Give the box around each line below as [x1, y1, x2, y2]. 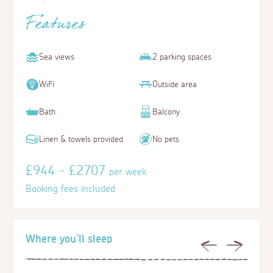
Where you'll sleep [26, 234, 113, 246]
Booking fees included [26, 184, 116, 194]
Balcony [152, 108, 180, 116]
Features [26, 10, 86, 44]
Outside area [152, 80, 197, 89]
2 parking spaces [152, 53, 211, 62]
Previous [216, 242, 238, 249]
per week [109, 167, 147, 177]
